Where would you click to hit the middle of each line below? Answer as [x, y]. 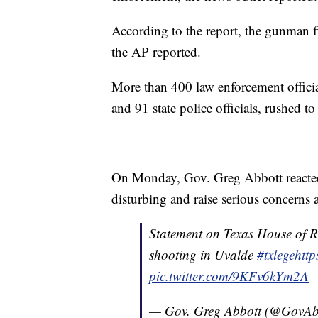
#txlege [276, 255]
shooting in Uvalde [203, 255]
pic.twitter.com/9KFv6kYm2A [229, 276]
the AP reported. [156, 52]
